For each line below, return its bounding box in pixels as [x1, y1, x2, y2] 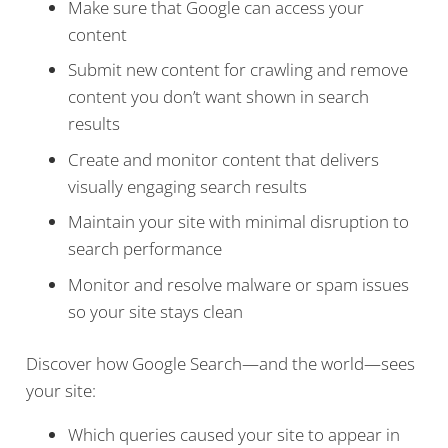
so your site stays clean [68, 299, 243, 323]
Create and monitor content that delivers [68, 147, 379, 171]
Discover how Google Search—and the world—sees [25, 352, 415, 376]
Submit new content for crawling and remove [68, 58, 408, 82]
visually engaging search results [68, 174, 307, 198]
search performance [68, 237, 222, 261]
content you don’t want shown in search [68, 85, 369, 109]
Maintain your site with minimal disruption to [68, 210, 409, 234]
